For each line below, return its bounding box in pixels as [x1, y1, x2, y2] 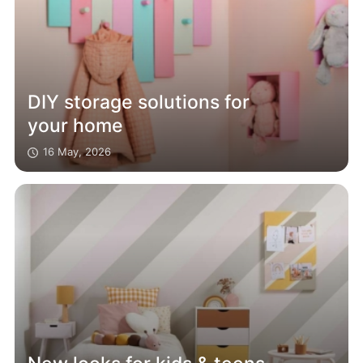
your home [28, 113, 124, 137]
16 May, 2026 [43, 144, 112, 158]
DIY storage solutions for [28, 90, 250, 113]
